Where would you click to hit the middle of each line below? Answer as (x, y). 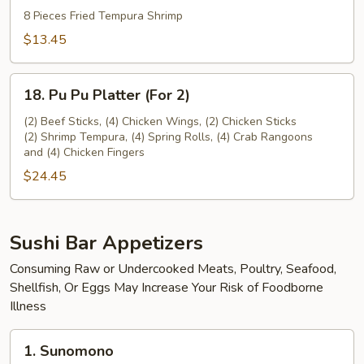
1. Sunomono (69, 351)
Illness (28, 306)
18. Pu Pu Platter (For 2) (107, 95)
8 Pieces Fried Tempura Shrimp (103, 16)
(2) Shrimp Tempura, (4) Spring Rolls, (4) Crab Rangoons (168, 137)
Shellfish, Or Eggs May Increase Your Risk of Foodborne (167, 288)
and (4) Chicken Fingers (84, 152)
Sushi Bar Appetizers (106, 243)
